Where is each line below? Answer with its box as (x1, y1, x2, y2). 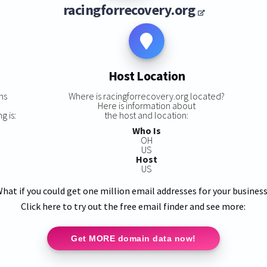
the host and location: (104, 108, 189, 121)
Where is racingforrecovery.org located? (68, 89, 225, 102)
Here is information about (97, 99, 195, 111)
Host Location (108, 67, 185, 85)
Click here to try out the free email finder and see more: (21, 200, 246, 212)
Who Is (132, 124, 161, 136)
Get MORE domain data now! (71, 233, 196, 243)
